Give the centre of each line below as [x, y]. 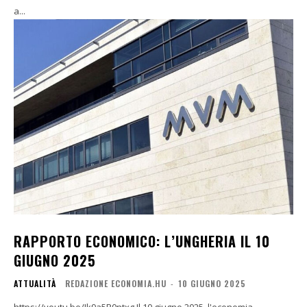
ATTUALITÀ [35, 284]
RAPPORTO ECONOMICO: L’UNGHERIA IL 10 [142, 242]
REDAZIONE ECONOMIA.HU [116, 284]
